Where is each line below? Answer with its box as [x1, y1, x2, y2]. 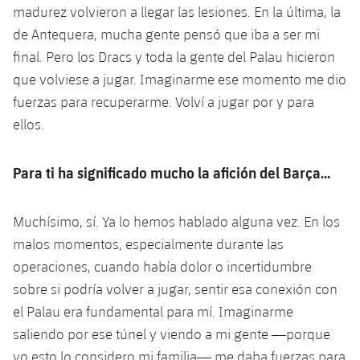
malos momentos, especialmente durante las [13, 235, 284, 252]
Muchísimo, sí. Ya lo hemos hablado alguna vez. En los [13, 212, 340, 230]
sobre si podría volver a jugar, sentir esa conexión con [13, 280, 337, 297]
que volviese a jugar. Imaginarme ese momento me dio [13, 70, 346, 88]
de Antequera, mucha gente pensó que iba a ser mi [13, 25, 320, 43]
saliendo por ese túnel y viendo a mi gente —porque [13, 325, 330, 342]
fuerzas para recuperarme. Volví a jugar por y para [13, 92, 314, 110]
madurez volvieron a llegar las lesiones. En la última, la [13, 2, 341, 20]
